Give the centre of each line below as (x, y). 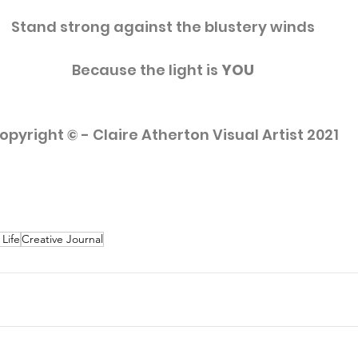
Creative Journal (62, 239)
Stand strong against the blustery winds (163, 27)
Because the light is (147, 70)
